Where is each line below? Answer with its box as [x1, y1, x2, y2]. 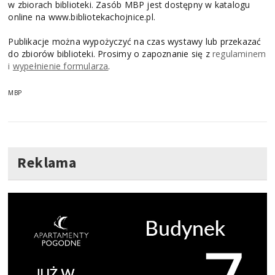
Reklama [17, 153, 76, 172]
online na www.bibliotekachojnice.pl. [8, 11, 155, 23]
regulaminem [212, 48, 266, 60]
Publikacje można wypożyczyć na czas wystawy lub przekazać [8, 36, 261, 48]
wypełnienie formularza [12, 60, 109, 72]
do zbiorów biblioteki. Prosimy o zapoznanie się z [8, 48, 212, 60]
